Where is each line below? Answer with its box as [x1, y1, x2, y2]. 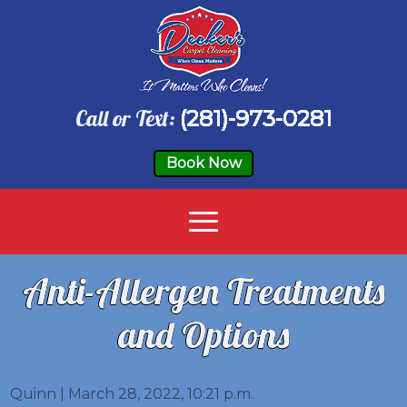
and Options [117, 312, 290, 357]
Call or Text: [75, 104, 180, 132]
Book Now [165, 154, 242, 172]
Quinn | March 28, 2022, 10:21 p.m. [10, 385, 254, 402]
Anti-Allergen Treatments [22, 268, 385, 313]
